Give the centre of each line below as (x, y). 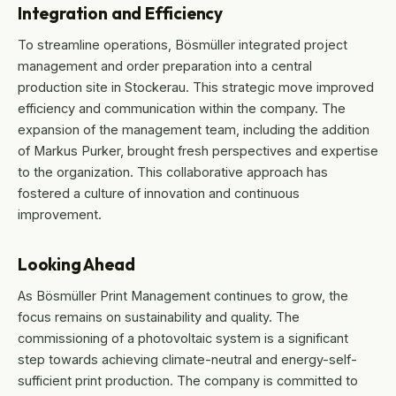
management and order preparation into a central (165, 66)
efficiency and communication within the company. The (182, 109)
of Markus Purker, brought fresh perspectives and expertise (198, 151)
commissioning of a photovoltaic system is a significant (183, 339)
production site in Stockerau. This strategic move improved (196, 88)
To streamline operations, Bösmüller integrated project (183, 45)
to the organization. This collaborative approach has (173, 172)
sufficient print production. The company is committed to (188, 381)
